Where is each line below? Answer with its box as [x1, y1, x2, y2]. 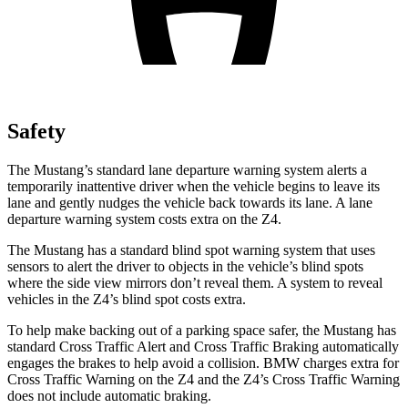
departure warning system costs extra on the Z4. [7, 210, 281, 227]
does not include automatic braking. [7, 387, 211, 403]
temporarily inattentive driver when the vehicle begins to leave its [7, 178, 380, 194]
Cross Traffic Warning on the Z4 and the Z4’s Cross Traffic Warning [7, 371, 400, 387]
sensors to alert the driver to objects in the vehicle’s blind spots [7, 258, 363, 274]
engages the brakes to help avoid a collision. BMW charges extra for [7, 354, 399, 371]
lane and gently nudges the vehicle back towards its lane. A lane [7, 194, 372, 210]
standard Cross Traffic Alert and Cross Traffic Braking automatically [7, 338, 399, 354]
